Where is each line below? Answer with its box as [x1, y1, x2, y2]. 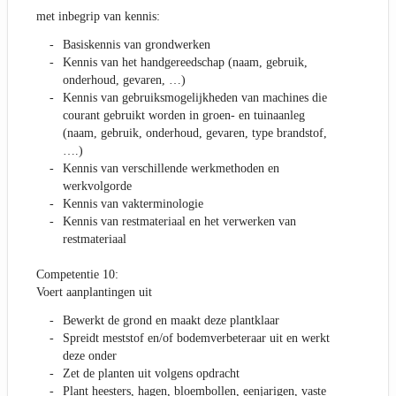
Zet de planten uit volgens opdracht [63, 367, 240, 381]
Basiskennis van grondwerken [63, 38, 210, 52]
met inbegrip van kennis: [36, 10, 160, 24]
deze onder [63, 349, 117, 363]
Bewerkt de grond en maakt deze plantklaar [63, 314, 279, 328]
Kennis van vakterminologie [63, 197, 203, 211]
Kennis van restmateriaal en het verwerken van [63, 215, 296, 229]
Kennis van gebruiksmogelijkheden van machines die [63, 91, 327, 105]
